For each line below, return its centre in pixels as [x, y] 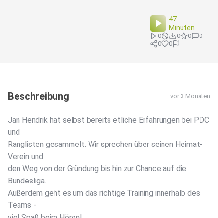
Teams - [22, 205]
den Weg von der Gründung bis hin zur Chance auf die [97, 169]
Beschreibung [38, 97]
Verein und [26, 157]
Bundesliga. [27, 181]
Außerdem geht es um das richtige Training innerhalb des [104, 193]
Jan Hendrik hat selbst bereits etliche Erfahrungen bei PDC [109, 120]
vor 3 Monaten [190, 96]
